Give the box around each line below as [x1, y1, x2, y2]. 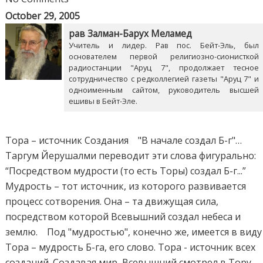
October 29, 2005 [5, 9, 80, 22]
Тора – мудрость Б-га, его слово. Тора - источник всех [5, 240, 256, 254]
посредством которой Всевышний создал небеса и [5, 210, 241, 223]
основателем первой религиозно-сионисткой [69, 50, 259, 62]
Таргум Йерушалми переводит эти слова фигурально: [5, 149, 257, 162]
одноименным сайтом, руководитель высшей [69, 84, 259, 95]
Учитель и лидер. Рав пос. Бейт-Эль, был [69, 39, 259, 50]
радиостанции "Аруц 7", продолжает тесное [69, 62, 259, 73]
